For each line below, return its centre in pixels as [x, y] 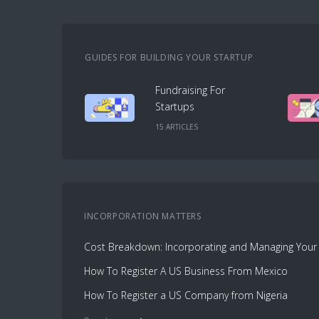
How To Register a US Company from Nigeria [186, 295]
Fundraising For [190, 90]
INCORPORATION [122, 216]
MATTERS [180, 216]
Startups [175, 106]
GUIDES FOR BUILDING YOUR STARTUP [169, 57]
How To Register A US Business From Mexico [186, 271]
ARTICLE [179, 127]
